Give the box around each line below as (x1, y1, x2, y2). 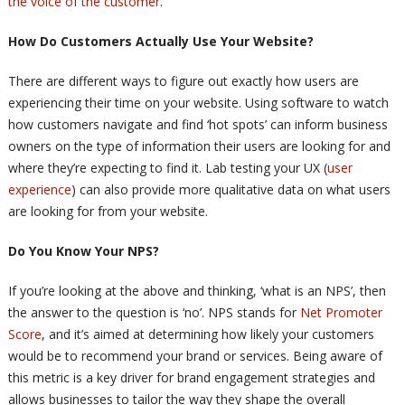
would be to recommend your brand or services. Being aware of (7, 347, 382, 365)
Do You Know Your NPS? (7, 242, 159, 260)
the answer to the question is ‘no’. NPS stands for (7, 304, 300, 322)
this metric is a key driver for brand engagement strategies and (7, 369, 375, 387)
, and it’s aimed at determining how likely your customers (41, 325, 374, 344)
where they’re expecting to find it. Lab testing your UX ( (7, 159, 327, 177)
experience (7, 181, 71, 199)
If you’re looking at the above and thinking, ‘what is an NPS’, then (7, 282, 386, 300)
